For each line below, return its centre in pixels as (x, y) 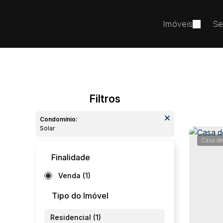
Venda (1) (74, 175)
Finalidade (71, 157)
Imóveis (178, 24)
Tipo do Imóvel (80, 195)
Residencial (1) (76, 217)
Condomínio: (59, 119)
